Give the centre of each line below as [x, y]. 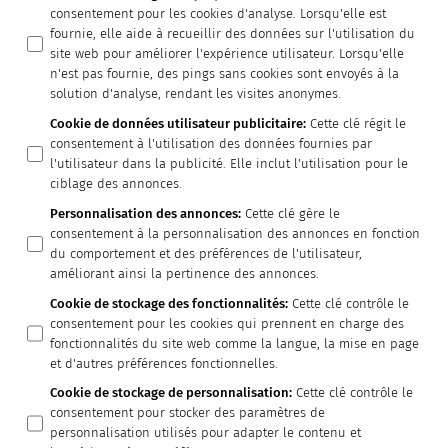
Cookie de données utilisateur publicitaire [177, 124]
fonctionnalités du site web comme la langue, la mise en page [235, 343]
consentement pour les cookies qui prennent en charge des [227, 323]
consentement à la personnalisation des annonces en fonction [235, 233]
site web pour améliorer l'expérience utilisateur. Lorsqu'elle [227, 54]
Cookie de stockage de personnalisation [170, 393]
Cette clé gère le [293, 213]
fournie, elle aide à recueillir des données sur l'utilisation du [233, 34]
